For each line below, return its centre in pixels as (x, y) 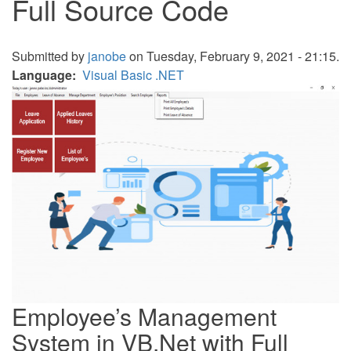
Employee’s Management (144, 316)
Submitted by (50, 56)
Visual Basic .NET (133, 75)
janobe (107, 56)
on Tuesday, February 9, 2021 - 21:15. (233, 56)
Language (42, 75)
